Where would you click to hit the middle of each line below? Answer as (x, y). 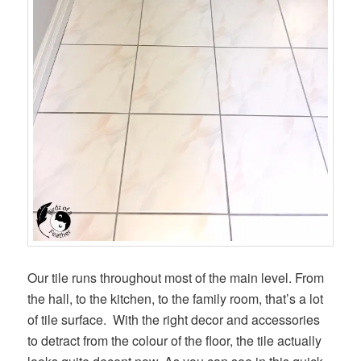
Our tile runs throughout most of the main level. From (176, 278)
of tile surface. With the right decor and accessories (174, 320)
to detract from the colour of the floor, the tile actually (175, 341)
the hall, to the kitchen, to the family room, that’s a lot (176, 299)
